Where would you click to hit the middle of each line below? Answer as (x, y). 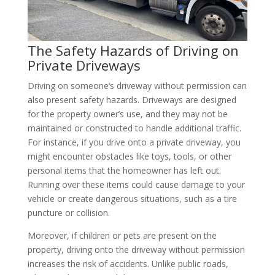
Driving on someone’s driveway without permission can (137, 85)
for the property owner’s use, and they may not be (127, 114)
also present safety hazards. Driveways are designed (132, 99)
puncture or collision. (68, 212)
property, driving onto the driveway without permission (136, 249)
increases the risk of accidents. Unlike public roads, (128, 263)
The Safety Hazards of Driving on (133, 50)
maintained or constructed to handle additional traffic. (134, 128)
